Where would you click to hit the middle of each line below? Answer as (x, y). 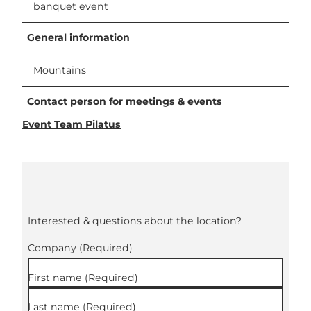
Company (53, 248)
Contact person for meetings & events (125, 102)
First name (56, 277)
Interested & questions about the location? (135, 220)
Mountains (60, 70)
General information (79, 38)
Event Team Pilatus (72, 125)
